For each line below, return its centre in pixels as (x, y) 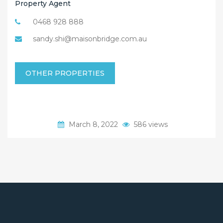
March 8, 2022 (93, 124)
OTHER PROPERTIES (65, 73)
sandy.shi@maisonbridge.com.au (90, 39)
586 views (150, 124)
